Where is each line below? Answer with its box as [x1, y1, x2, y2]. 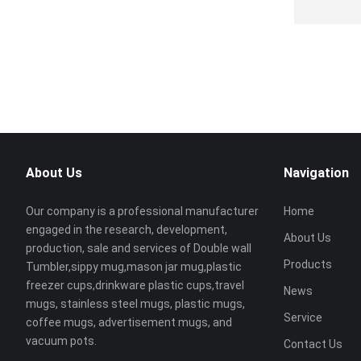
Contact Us [284, 338, 342, 351]
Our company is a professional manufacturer [26, 205, 259, 218]
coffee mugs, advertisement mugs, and [26, 316, 232, 329]
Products [284, 258, 332, 271]
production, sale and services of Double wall [26, 242, 251, 255]
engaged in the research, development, [26, 223, 227, 236]
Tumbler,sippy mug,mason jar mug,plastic [26, 260, 242, 273]
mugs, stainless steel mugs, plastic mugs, [26, 297, 245, 310]
